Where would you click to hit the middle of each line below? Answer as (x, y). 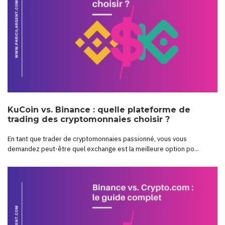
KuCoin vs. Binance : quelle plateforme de (99, 109)
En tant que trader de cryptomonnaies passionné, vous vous (97, 139)
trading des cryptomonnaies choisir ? (89, 119)
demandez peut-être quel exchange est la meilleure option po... (103, 149)
